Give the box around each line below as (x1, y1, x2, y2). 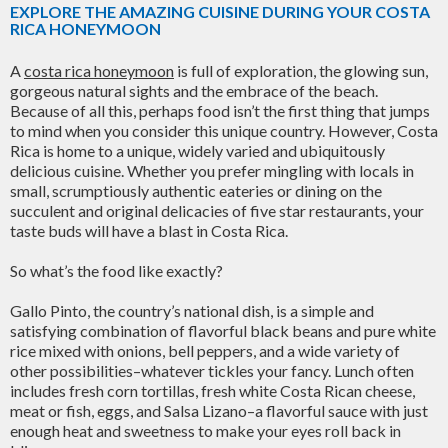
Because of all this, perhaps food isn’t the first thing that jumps (10, 101, 430, 120)
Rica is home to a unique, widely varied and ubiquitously (10, 141, 385, 160)
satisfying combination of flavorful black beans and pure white (10, 321, 436, 340)
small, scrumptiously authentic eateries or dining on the (10, 181, 382, 200)
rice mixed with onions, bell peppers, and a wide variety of (10, 341, 400, 360)
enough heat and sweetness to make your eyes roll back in (10, 421, 401, 440)
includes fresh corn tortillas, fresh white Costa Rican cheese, (10, 381, 415, 400)
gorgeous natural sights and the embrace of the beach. (10, 81, 378, 100)
